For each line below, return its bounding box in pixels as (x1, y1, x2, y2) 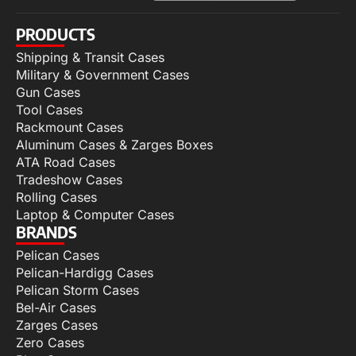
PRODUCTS (16, 23, 95, 44)
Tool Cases (16, 101, 83, 118)
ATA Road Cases (16, 153, 115, 170)
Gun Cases (16, 83, 80, 100)
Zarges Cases (16, 316, 98, 333)
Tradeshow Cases (16, 171, 122, 188)
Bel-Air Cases (16, 299, 96, 315)
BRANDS (16, 221, 77, 242)
